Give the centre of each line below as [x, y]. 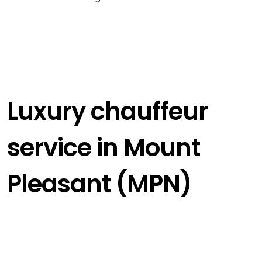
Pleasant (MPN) [99, 184]
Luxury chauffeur [107, 112]
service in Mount [103, 148]
